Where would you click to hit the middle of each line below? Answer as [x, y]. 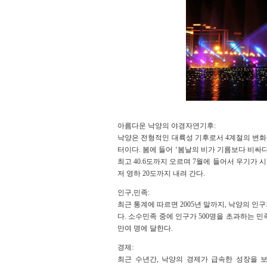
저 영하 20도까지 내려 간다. [161, 173]
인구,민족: [133, 193]
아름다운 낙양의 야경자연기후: [167, 126]
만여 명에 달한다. [145, 228]
